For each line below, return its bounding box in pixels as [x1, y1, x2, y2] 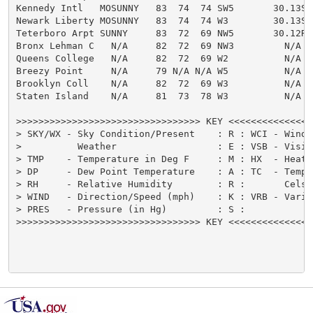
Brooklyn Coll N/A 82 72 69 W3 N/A [15, 78, 301, 89]
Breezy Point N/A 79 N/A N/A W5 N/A [15, 65, 301, 76]
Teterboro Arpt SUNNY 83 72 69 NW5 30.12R [15, 27, 307, 38]
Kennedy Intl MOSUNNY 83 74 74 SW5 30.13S [15, 2, 307, 13]
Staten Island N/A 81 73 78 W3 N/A [15, 90, 301, 101]
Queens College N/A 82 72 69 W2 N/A [15, 52, 301, 64]
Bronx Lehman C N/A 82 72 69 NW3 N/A [15, 40, 301, 51]
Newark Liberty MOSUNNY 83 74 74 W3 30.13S [15, 15, 307, 26]
